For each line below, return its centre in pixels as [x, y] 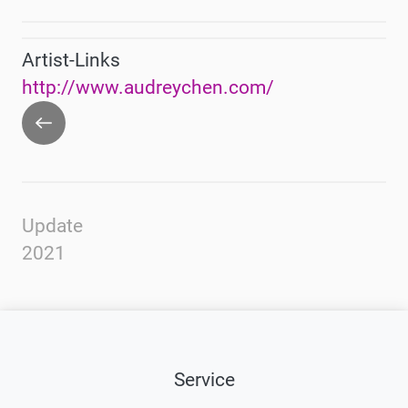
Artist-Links [71, 60]
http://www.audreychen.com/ [148, 87]
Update [52, 225]
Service [204, 379]
